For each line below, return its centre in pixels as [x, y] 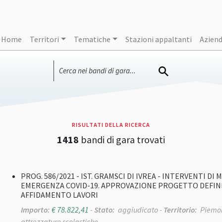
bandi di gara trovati [122, 140]
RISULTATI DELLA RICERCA [111, 125]
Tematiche [92, 39]
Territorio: [180, 210]
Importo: [35, 210]
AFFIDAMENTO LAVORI [59, 195]
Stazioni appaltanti [158, 39]
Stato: [104, 210]
